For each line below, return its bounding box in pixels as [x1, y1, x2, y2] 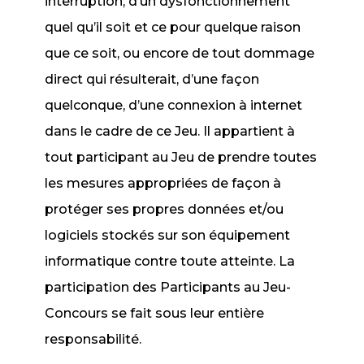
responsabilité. [45, 331, 142, 347]
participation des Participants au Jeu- [45, 279, 292, 295]
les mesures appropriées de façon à [45, 175, 282, 191]
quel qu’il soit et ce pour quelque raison [45, 19, 301, 35]
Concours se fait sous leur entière [45, 305, 265, 321]
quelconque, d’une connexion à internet [45, 97, 303, 113]
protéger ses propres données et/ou [45, 201, 284, 217]
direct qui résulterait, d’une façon [45, 71, 260, 87]
